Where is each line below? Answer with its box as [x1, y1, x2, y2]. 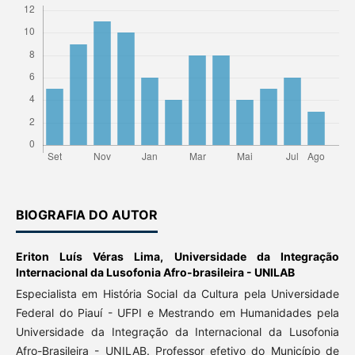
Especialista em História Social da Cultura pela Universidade [15, 287, 340, 301]
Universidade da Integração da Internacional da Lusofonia [15, 325, 340, 339]
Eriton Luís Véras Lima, [15, 250, 174, 264]
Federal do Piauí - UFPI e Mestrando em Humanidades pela [15, 306, 340, 320]
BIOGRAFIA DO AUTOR [15, 207, 158, 223]
